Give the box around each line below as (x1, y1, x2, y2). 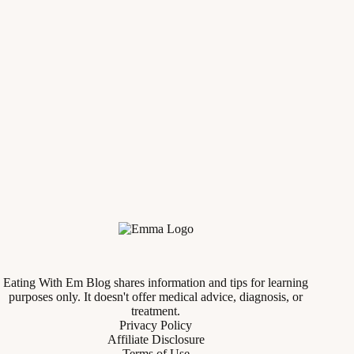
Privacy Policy (119, 318, 193, 332)
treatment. (131, 304, 181, 318)
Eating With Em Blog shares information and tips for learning (3, 276, 309, 289)
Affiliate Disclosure (107, 333, 205, 346)
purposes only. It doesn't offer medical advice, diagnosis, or (9, 290, 303, 303)
